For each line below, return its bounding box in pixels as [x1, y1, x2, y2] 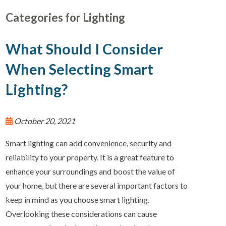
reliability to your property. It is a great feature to [6, 152, 175, 162]
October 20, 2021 [13, 116, 76, 126]
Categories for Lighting [6, 11, 126, 25]
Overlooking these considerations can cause [6, 208, 157, 218]
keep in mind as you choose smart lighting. [6, 194, 150, 204]
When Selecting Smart [6, 60, 154, 78]
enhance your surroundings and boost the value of [6, 166, 176, 176]
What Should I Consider [6, 40, 163, 58]
